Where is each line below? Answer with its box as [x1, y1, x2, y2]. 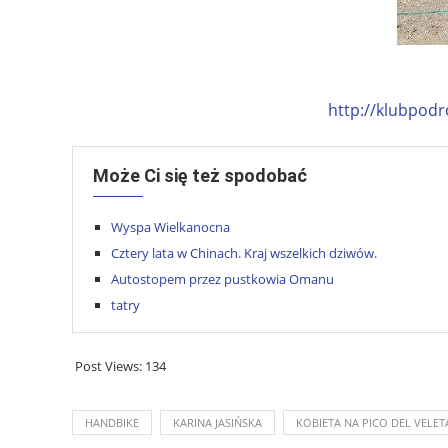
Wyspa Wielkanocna [111, 217, 230, 236]
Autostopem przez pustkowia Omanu [111, 269, 334, 288]
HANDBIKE [85, 414, 139, 430]
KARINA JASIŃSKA [173, 414, 262, 430]
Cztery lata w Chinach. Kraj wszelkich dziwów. [111, 243, 377, 262]
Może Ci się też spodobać [93, 164, 307, 186]
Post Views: [75, 356, 142, 375]
